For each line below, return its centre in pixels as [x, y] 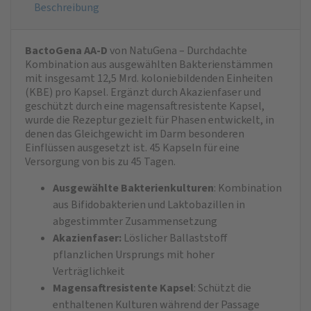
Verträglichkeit [89, 271]
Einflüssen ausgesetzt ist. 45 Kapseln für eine [132, 148]
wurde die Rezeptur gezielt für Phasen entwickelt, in [150, 120]
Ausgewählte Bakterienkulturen [133, 188]
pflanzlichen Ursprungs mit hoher [134, 254]
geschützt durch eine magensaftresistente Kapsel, [145, 106]
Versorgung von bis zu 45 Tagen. [100, 161]
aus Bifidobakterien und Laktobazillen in [149, 204]
